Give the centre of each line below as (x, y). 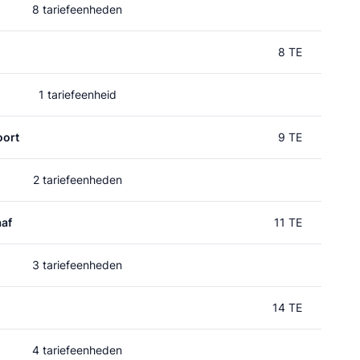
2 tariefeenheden (77, 180)
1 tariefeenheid (77, 94)
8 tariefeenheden (77, 9)
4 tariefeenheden (77, 350)
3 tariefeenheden (77, 265)
